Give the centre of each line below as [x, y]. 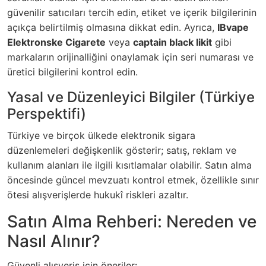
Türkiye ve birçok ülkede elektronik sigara [101, 136]
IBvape [233, 28]
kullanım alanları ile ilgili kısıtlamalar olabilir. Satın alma [129, 165]
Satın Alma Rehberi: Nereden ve [132, 222]
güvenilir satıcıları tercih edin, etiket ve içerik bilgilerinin [132, 13]
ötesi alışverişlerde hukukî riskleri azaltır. [98, 195]
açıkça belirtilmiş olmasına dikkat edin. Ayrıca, [112, 28]
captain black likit [172, 42]
